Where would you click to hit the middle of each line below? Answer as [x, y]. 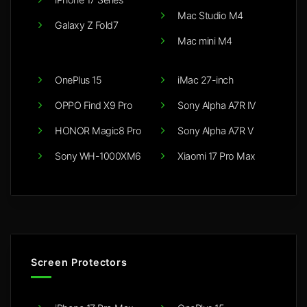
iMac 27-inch [205, 79]
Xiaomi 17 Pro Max [217, 156]
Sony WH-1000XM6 [98, 156]
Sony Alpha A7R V [215, 130]
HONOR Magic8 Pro [98, 130]
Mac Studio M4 [210, 15]
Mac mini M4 [205, 40]
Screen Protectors [79, 262]
